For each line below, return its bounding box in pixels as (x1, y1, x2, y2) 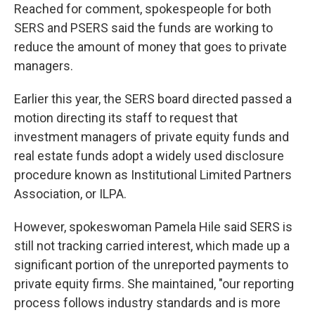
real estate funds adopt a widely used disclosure (14, 148, 284, 164)
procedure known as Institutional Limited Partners (14, 167, 292, 183)
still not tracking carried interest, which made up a (14, 238, 290, 254)
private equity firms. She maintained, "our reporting (14, 276, 294, 292)
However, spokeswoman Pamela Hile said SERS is (14, 219, 292, 235)
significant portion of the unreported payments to (14, 257, 288, 273)
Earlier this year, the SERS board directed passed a (14, 91, 292, 107)
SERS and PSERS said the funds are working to (14, 20, 273, 36)
